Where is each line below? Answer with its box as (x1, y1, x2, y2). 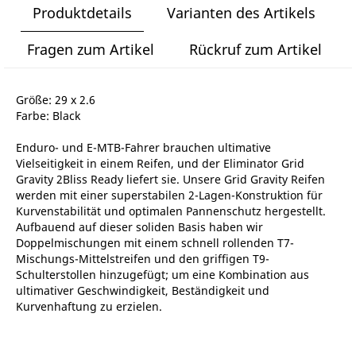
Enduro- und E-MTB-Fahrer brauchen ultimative (16, 139, 271, 155)
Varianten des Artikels (167, 2, 315, 22)
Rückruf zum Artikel (188, 39, 322, 59)
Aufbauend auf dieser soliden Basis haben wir (16, 219, 263, 234)
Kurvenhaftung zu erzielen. (16, 298, 162, 314)
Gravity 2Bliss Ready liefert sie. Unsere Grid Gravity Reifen (16, 171, 325, 187)
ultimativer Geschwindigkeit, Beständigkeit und (16, 282, 269, 298)
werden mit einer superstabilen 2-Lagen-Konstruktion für (16, 187, 323, 203)
